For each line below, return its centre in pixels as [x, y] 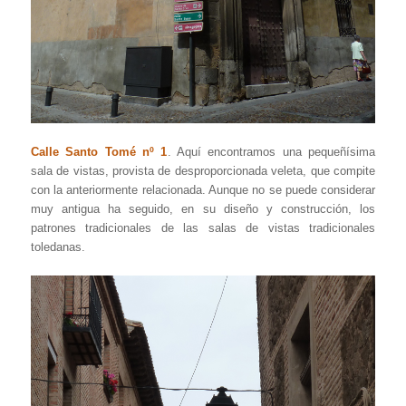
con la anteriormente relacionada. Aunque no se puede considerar [203, 189]
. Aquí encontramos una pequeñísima [271, 151]
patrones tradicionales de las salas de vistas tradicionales [203, 227]
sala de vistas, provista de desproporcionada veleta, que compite [203, 170]
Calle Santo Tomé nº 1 [99, 151]
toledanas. [58, 246]
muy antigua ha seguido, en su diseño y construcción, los [203, 208]
